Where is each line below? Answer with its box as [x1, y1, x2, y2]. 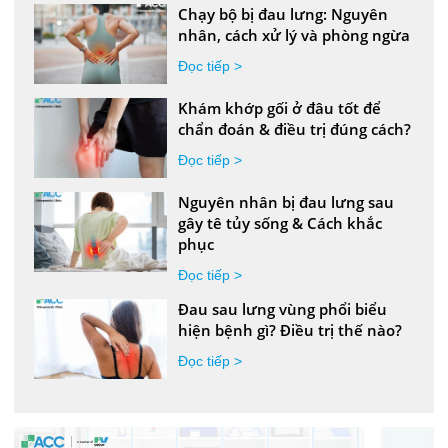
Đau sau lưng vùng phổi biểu [178, 298, 388, 319]
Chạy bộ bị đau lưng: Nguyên [178, 3, 389, 24]
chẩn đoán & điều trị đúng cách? [178, 118, 412, 139]
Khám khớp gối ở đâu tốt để [178, 97, 382, 118]
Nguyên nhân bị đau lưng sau [178, 191, 395, 212]
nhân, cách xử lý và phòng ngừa [178, 24, 411, 45]
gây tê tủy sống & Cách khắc [178, 212, 383, 233]
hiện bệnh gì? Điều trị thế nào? [178, 319, 403, 340]
